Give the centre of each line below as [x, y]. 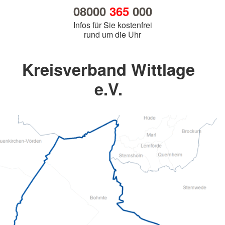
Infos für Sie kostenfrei [113, 25]
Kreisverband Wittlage [108, 69]
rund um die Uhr [113, 35]
